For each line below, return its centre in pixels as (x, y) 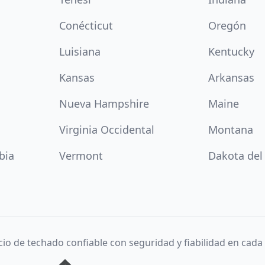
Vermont (81, 156)
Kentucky (231, 51)
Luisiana (80, 51)
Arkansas (231, 77)
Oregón (227, 25)
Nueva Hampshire (104, 104)
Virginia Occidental (107, 130)
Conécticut (86, 25)
